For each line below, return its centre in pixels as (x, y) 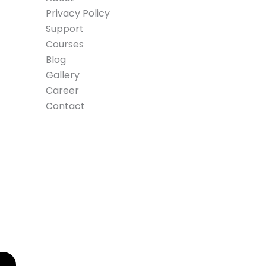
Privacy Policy (77, 14)
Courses (64, 45)
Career (62, 91)
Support (64, 29)
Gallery (62, 75)
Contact (65, 106)
